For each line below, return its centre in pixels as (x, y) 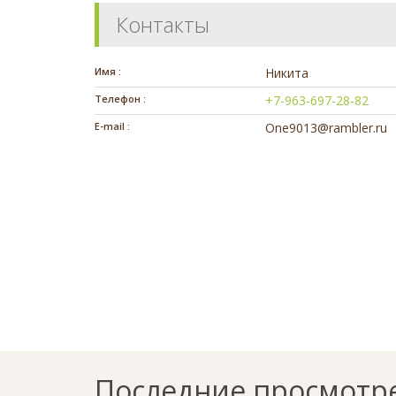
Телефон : (120, 99)
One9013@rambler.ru (327, 128)
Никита (287, 73)
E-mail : (112, 126)
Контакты (163, 25)
